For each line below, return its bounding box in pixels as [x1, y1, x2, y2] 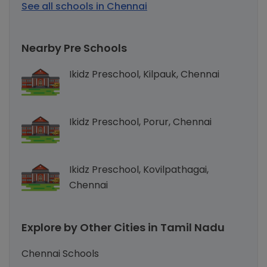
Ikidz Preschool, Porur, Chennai [69, 115, 212, 129]
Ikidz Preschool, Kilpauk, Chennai [69, 67, 219, 82]
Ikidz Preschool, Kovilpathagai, [69, 163, 209, 177]
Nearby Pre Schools [21, 41, 127, 56]
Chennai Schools [21, 247, 99, 261]
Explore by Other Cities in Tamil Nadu [21, 220, 225, 235]
